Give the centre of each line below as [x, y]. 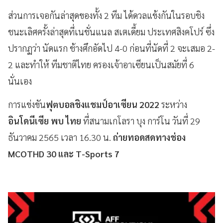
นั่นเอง [20, 81]
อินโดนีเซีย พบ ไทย [45, 121]
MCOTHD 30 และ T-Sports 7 [64, 154]
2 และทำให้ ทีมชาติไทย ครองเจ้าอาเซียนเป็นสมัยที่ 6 [101, 64]
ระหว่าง [173, 104]
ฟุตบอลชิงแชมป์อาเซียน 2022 [103, 104]
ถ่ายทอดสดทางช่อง [149, 137]
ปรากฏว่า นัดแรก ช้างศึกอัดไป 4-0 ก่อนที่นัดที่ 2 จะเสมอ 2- [111, 48]
